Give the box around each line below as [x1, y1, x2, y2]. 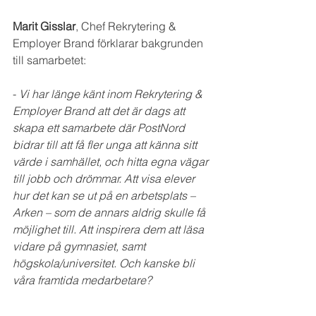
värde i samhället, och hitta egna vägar [13, 154, 211, 169]
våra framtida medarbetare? [13, 273, 152, 288]
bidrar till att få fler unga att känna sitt [13, 138, 200, 152]
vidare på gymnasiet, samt [13, 239, 148, 254]
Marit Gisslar [13, 19, 75, 34]
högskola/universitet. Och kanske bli [13, 256, 197, 271]
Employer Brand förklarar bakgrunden [13, 36, 206, 51]
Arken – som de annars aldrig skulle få [13, 205, 208, 220]
